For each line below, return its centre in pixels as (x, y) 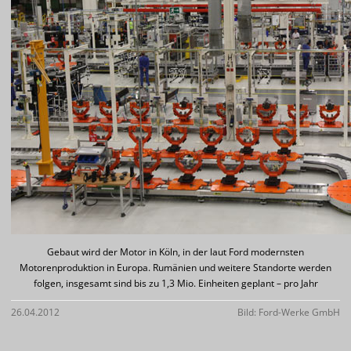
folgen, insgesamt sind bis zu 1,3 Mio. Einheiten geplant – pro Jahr (175, 283)
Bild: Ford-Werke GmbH (289, 312)
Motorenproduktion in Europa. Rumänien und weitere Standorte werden (175, 268)
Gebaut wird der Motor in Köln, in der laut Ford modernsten (175, 252)
